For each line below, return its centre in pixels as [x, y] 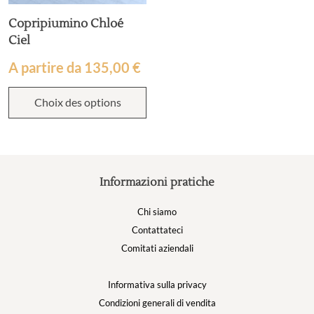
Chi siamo [157, 212]
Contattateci [157, 230]
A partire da [46, 67]
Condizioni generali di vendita [157, 303]
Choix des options [77, 102]
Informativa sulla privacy [157, 285]
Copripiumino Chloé [66, 24]
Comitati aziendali [157, 248]
